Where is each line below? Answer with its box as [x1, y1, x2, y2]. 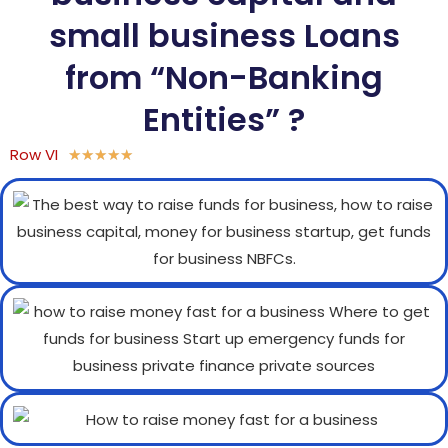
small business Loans [48, 13, 400, 59]
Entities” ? [143, 97, 305, 143]
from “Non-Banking [65, 55, 383, 101]
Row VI [10, 144, 58, 166]
